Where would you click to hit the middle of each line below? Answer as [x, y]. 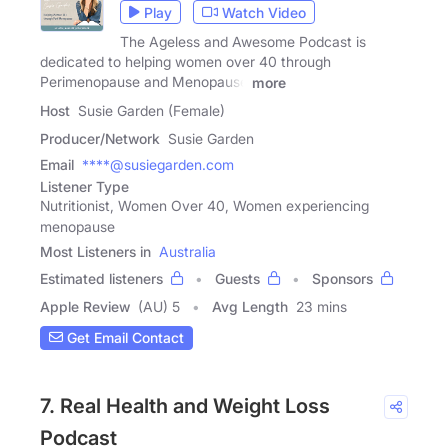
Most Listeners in [95, 251]
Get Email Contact [123, 338]
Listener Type [84, 186]
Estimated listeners [101, 278]
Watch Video [264, 12]
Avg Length [250, 306]
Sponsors [342, 278]
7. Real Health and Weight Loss [185, 405]
